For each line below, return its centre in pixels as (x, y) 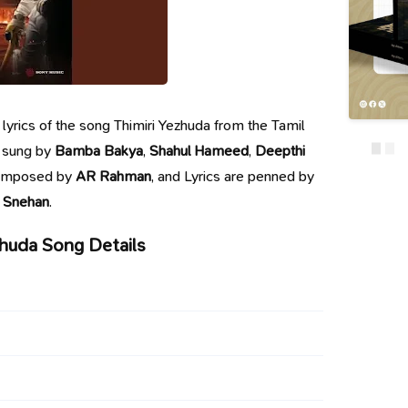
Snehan (25, 202)
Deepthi (280, 151)
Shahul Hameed (199, 151)
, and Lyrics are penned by (232, 176)
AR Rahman (113, 176)
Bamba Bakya (98, 151)
